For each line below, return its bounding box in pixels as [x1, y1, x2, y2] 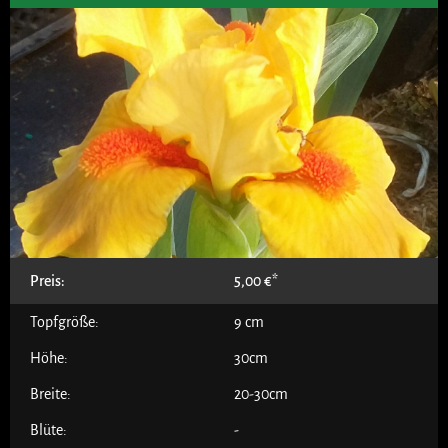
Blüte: [30, 421, 67, 438]
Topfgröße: [30, 313, 99, 330]
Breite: [30, 385, 71, 402]
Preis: [30, 272, 65, 289]
